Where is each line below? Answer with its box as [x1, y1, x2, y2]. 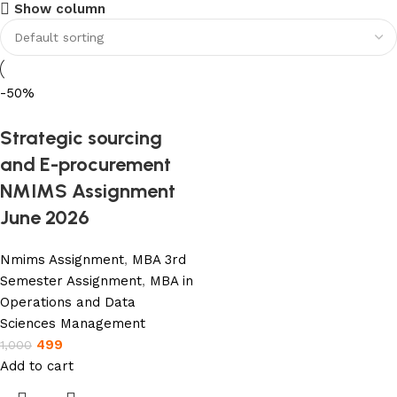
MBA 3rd [132, 252, 186, 268]
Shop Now [27, 27, 94, 43]
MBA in [150, 273, 193, 289]
